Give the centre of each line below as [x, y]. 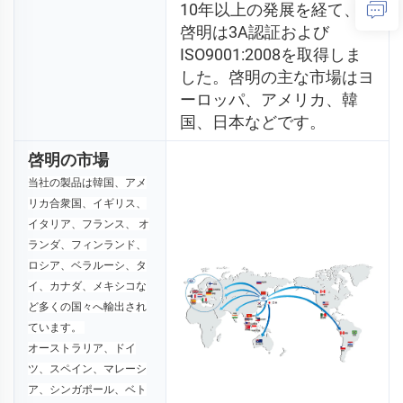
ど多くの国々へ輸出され [87, 307]
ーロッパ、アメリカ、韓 [269, 100]
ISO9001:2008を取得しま [271, 55]
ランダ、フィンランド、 [87, 245]
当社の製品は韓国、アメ [87, 183]
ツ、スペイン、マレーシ [87, 369]
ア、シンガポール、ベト [87, 390]
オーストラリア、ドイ [82, 349]
